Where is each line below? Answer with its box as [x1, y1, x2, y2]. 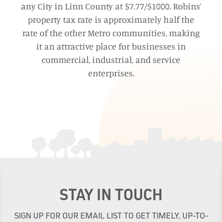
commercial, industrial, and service [42, 54, 180, 65]
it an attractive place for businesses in [36, 41, 186, 52]
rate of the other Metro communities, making [22, 27, 200, 38]
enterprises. [88, 67, 134, 78]
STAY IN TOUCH [59, 185, 163, 204]
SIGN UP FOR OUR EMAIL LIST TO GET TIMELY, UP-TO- [14, 211, 208, 221]
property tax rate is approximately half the [28, 14, 194, 25]
